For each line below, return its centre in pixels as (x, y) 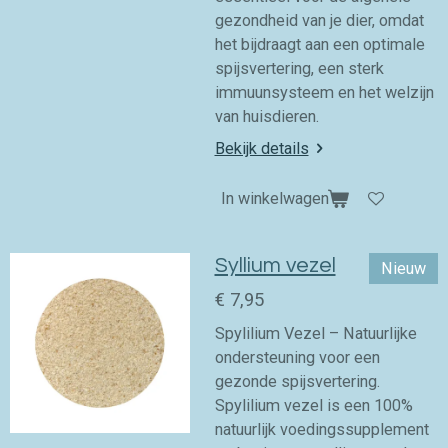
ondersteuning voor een (297, 358)
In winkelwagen (274, 199)
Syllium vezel (275, 266)
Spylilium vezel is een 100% (313, 406)
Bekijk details (261, 149)
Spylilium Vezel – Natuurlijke (315, 334)
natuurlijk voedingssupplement (321, 430)
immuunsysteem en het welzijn (324, 93)
